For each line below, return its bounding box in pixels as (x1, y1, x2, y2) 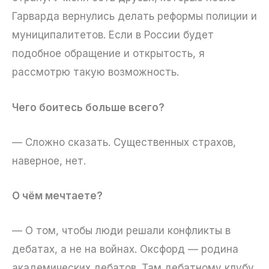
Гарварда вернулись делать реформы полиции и (12, 10, 257, 23)
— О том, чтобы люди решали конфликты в (12, 225, 231, 237)
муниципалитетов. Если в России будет (12, 29, 214, 41)
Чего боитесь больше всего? (12, 101, 165, 113)
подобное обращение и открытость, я (12, 47, 205, 60)
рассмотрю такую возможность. (12, 66, 179, 79)
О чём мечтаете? (12, 189, 103, 202)
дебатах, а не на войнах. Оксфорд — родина (12, 243, 238, 256)
